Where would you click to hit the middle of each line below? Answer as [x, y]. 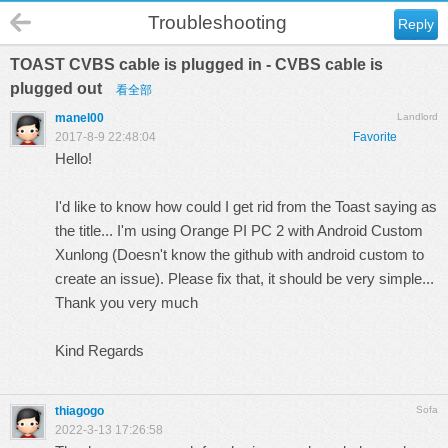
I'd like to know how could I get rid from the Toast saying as [246, 206]
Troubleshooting [217, 22]
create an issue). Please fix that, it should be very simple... [244, 278]
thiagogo [79, 411]
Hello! [73, 158]
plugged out [58, 88]
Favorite [375, 137]
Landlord [417, 116]
